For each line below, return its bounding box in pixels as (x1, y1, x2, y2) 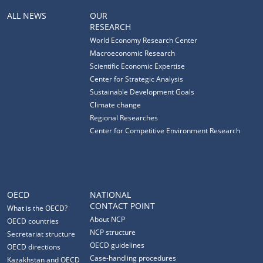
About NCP (90, 214, 125, 224)
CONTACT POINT (90, 200, 155, 211)
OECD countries (7, 216, 59, 226)
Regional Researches (90, 113, 158, 123)
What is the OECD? (7, 203, 68, 213)
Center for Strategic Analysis (90, 74, 183, 84)
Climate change (90, 100, 141, 110)
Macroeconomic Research (90, 48, 175, 58)
